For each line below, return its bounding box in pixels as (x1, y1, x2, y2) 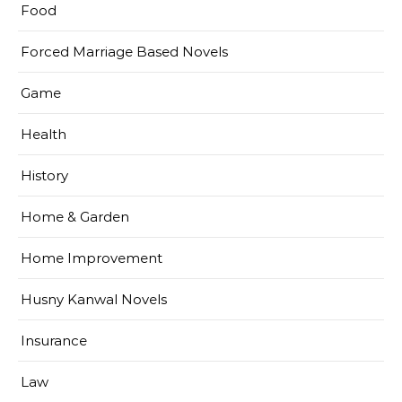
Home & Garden (21, 208, 129, 226)
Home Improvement (21, 249, 162, 267)
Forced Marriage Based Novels (21, 43, 228, 61)
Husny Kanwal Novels (21, 291, 167, 309)
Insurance (21, 332, 87, 350)
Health (21, 126, 66, 144)
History (21, 167, 68, 185)
